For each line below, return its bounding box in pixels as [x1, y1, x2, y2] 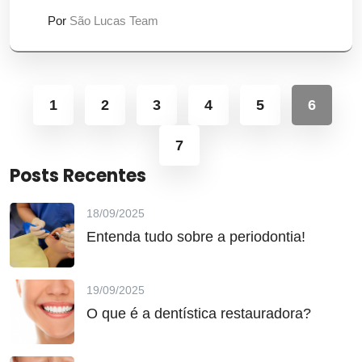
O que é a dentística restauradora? [86, 305, 311, 322]
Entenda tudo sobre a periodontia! [86, 229, 305, 245]
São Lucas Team [69, 14, 158, 27]
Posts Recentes [10, 163, 146, 188]
